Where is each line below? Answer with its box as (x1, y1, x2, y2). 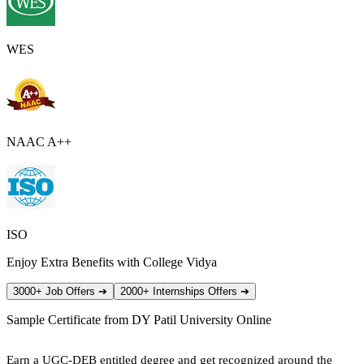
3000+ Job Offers (13, 284, 98, 297)
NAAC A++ (6, 134, 71, 149)
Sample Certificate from (6, 312, 132, 327)
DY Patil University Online (132, 312, 271, 327)
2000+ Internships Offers (120, 284, 240, 297)
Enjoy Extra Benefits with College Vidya (6, 254, 217, 269)
